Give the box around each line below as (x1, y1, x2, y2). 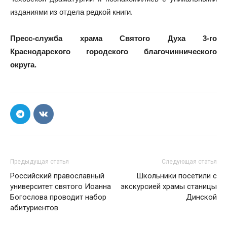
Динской (186, 193, 217, 202)
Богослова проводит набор (10, 193, 106, 202)
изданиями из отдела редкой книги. (10, 8, 133, 16)
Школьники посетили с (136, 171, 217, 180)
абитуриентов (10, 203, 58, 212)
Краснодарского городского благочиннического (10, 47, 217, 56)
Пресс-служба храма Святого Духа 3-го (10, 34, 217, 43)
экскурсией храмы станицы (121, 182, 217, 191)
